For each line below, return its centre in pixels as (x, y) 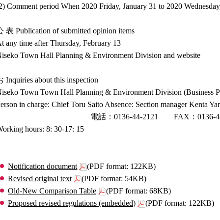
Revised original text (40, 178)
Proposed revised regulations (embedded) (72, 203)
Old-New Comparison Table (52, 191)
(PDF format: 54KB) (114, 178)
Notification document (43, 166)
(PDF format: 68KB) (139, 191)
